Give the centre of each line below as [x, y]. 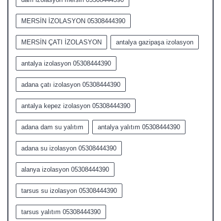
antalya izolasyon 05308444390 [66, 63]
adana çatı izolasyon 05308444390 [71, 85]
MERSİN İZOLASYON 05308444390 [73, 21]
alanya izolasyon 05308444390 [65, 169]
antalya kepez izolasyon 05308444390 [76, 106]
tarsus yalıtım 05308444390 [61, 212]
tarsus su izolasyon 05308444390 [69, 191]
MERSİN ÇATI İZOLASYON [61, 42]
